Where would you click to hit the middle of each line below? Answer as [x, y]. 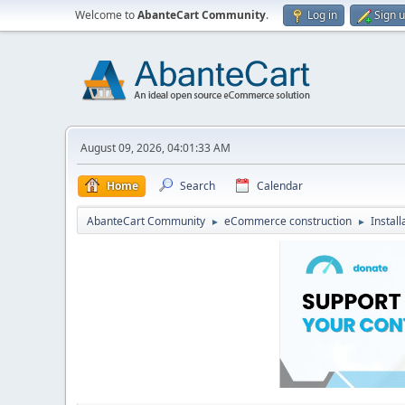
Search [198, 186]
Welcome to [106, 15]
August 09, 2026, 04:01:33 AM [155, 148]
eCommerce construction [288, 221]
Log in [322, 15]
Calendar [280, 186]
